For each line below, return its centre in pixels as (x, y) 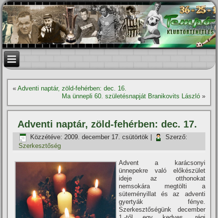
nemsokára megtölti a (162, 186)
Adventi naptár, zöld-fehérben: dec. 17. (108, 124)
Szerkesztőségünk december (162, 209)
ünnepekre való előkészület (162, 171)
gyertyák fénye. (162, 202)
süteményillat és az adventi (162, 194)
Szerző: (177, 137)
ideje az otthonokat (162, 178)
